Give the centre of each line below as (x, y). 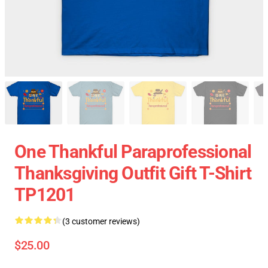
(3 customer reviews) (101, 221)
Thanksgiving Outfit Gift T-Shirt (133, 173)
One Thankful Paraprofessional (133, 152)
